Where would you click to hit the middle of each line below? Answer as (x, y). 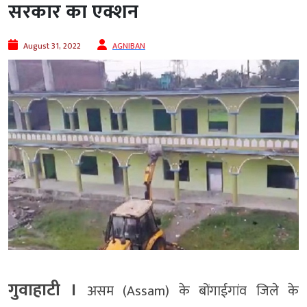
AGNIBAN (129, 46)
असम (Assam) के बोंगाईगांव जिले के (188, 292)
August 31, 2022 (52, 46)
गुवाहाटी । (43, 291)
